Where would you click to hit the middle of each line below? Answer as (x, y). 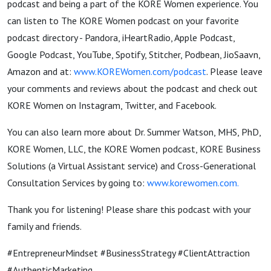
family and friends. (44, 226)
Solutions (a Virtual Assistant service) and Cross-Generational (132, 166)
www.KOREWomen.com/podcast (139, 71)
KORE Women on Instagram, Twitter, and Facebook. (113, 105)
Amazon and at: (39, 71)
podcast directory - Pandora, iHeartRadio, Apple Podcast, (121, 38)
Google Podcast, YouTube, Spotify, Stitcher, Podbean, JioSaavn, (134, 54)
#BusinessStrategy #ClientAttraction (175, 253)
